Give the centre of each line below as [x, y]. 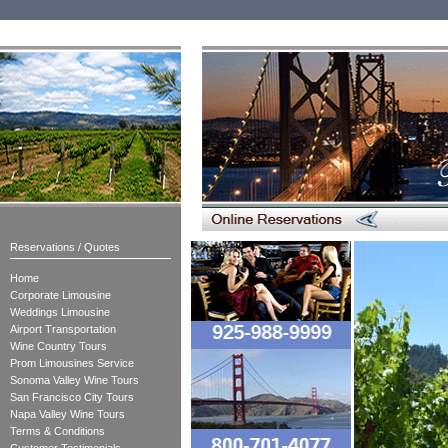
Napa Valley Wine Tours [67, 414]
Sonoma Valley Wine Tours [74, 380]
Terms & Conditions [57, 431]
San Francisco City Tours [72, 397]
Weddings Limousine [60, 312]
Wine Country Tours [58, 346]
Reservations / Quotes [65, 247]
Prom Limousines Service [72, 363]
